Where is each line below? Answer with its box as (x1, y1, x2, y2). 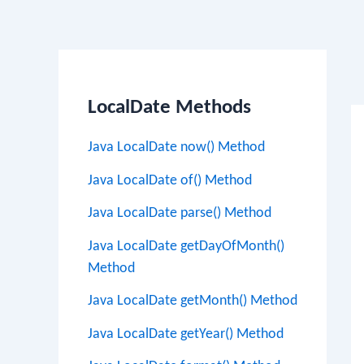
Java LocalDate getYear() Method (88, 326, 284, 342)
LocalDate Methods (88, 97, 251, 118)
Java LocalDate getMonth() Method (88, 293, 297, 309)
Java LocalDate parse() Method (88, 206, 271, 221)
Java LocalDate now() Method (88, 140, 265, 155)
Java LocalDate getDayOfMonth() (88, 238, 284, 254)
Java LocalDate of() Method (88, 172, 252, 188)
